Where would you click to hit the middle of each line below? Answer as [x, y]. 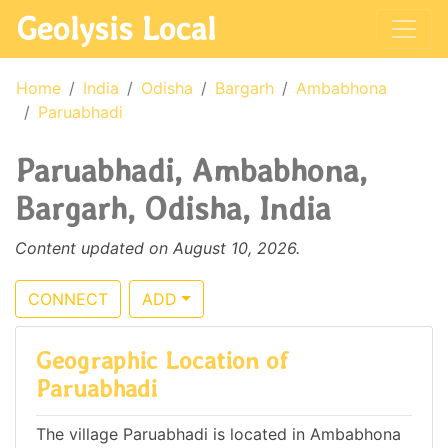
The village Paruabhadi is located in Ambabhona [218, 434]
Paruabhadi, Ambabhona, [191, 170]
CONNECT [68, 299]
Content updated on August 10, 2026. [157, 248]
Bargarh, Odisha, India [173, 208]
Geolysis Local [116, 28]
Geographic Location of [162, 360]
